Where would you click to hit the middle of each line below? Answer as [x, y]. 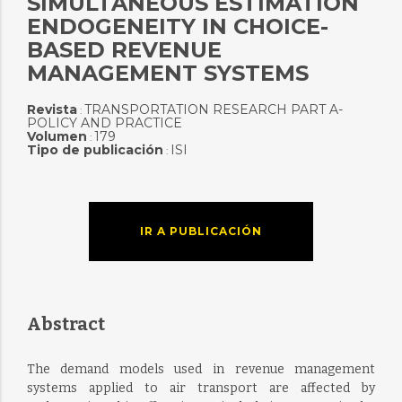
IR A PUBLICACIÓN [201, 231]
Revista [52, 109]
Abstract [66, 324]
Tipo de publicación [95, 150]
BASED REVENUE [124, 50]
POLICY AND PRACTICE [104, 123]
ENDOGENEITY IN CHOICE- [177, 26]
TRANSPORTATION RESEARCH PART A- [213, 109]
